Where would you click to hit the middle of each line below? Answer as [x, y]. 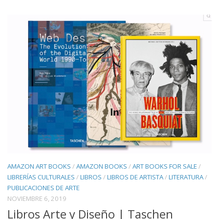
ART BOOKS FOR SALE [165, 166]
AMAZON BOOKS [102, 166]
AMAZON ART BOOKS [39, 166]
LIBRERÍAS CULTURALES [41, 177]
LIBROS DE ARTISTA [135, 177]
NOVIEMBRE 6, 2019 [37, 198]
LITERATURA [186, 177]
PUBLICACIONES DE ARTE [44, 187]
